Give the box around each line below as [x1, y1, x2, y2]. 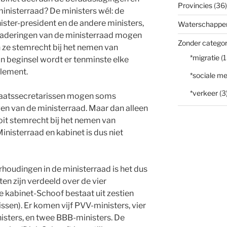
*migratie [190, 53, 219, 62]
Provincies [177, 1, 212, 10]
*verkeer [190, 89, 218, 98]
